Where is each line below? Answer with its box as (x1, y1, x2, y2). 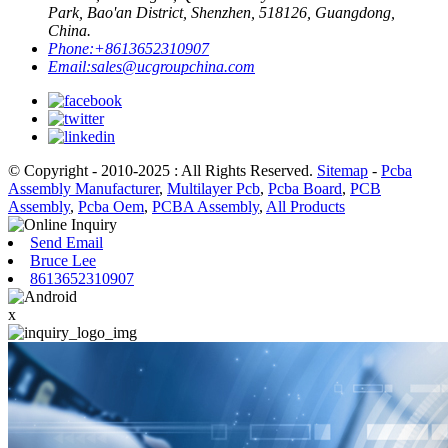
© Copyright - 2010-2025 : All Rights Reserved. (8, 161, 317, 179)
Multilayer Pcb (167, 179, 260, 197)
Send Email (30, 233, 103, 251)
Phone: (48, 39, 94, 57)
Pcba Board (268, 179, 342, 197)
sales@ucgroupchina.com (91, 57, 255, 75)
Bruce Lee (30, 251, 96, 269)
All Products (266, 197, 345, 215)
